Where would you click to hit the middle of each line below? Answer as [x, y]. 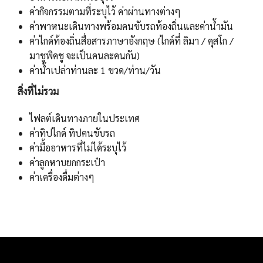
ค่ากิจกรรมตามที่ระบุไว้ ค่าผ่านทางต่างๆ [105, 12]
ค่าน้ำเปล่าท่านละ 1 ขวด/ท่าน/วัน [95, 70]
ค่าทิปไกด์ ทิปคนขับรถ [72, 133]
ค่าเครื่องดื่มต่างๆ [62, 177]
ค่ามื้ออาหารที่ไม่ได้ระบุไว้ [78, 148]
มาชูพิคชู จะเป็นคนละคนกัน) [85, 56]
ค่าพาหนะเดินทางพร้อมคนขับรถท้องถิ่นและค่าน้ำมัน [131, 26]
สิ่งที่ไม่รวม [38, 92]
